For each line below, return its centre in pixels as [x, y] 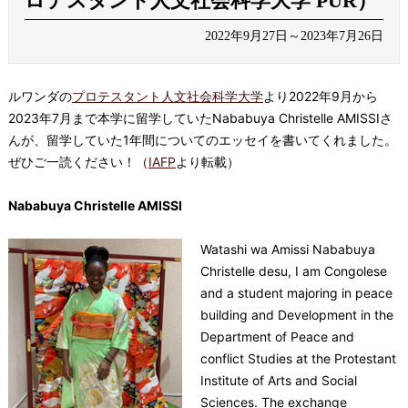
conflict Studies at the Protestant [298, 358]
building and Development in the [296, 314]
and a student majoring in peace [296, 292]
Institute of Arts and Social [278, 380]
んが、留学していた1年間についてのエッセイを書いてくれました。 [202, 139]
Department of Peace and [277, 336]
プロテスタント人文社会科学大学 [167, 96]
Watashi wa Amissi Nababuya [287, 249]
